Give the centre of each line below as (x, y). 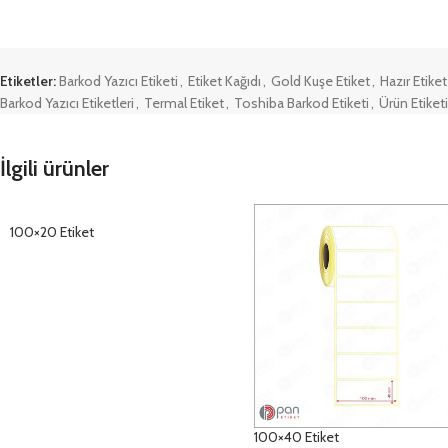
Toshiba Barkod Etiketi (301, 103)
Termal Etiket (184, 103)
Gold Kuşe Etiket (320, 81)
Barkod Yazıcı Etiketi (118, 81)
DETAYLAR (52, 283)
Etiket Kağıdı (224, 81)
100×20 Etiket (52, 232)
